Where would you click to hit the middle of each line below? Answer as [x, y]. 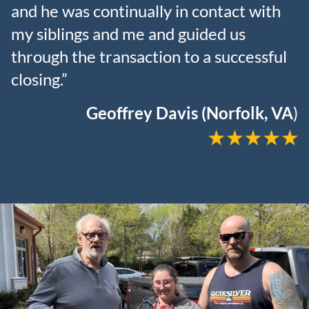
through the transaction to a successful [149, 56]
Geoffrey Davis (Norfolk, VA [190, 112]
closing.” [39, 79]
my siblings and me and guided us [128, 33]
